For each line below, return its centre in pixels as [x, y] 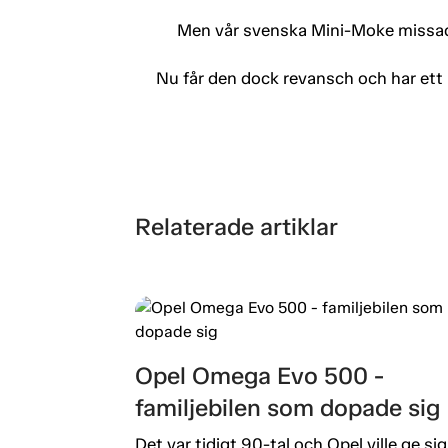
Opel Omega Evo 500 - [259, 375]
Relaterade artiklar [236, 227]
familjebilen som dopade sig [287, 407]
